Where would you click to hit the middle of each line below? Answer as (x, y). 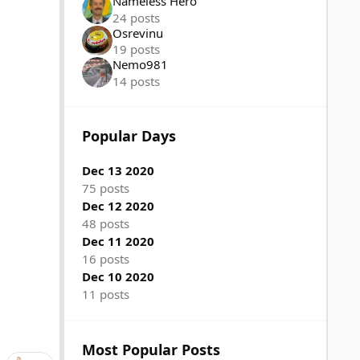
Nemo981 (140, 65)
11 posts (106, 294)
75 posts (106, 188)
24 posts (136, 17)
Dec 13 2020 (119, 170)
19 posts (136, 49)
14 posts (136, 81)
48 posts (106, 223)
